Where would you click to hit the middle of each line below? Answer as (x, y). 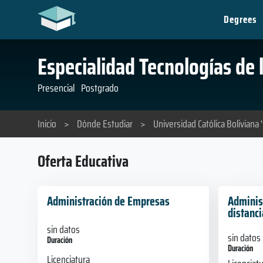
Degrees (240, 19)
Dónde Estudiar (105, 124)
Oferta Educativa (83, 161)
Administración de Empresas (108, 201)
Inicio (47, 124)
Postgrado (100, 88)
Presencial (56, 88)
